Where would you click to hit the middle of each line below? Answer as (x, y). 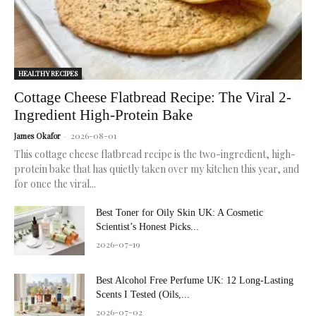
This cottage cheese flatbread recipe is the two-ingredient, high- (155, 154)
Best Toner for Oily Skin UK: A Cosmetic (180, 212)
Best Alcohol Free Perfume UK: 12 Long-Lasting (195, 280)
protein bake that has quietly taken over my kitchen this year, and (157, 169)
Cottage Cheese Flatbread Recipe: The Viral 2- (153, 97)
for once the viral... (55, 183)
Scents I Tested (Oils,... (143, 294)
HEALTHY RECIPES (48, 73)
